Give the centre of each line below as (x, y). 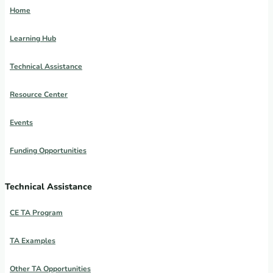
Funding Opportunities (48, 151)
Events (21, 123)
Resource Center (39, 95)
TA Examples (33, 241)
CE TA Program (36, 213)
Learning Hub (33, 39)
